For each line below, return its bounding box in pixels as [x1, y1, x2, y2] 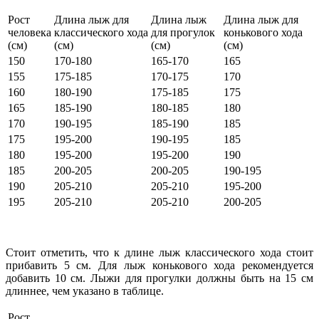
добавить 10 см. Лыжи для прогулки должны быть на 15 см [6, 272, 313, 285]
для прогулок [151, 26, 215, 39]
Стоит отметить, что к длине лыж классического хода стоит [6, 246, 313, 259]
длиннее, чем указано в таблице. [6, 285, 164, 298]
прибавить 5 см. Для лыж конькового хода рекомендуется [6, 259, 313, 272]
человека [8, 26, 51, 39]
